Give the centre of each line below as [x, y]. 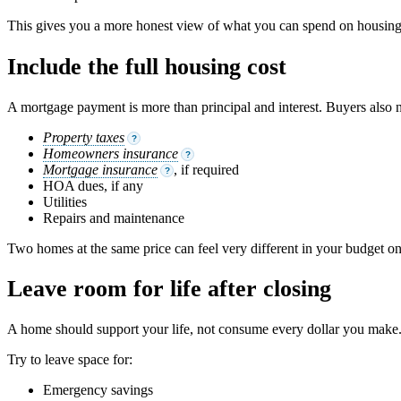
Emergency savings [98, 390]
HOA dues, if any [93, 185]
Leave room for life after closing [169, 289]
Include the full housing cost [147, 66]
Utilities [65, 201]
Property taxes [84, 137]
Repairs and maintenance [114, 218]
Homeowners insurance [111, 153]
